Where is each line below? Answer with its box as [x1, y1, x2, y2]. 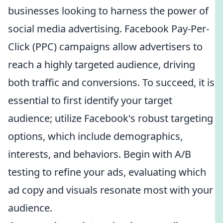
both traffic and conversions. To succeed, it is [8, 76, 215, 89]
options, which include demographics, [8, 129, 183, 143]
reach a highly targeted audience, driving [8, 58, 195, 71]
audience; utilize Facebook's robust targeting [8, 111, 213, 125]
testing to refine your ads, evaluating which [8, 165, 206, 179]
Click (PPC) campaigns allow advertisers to [8, 40, 203, 53]
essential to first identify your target [8, 94, 172, 107]
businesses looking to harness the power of [8, 4, 209, 17]
